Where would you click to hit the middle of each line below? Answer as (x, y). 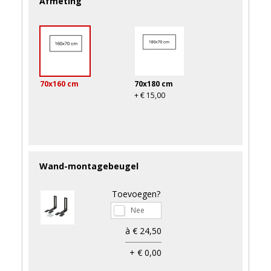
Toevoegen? (136, 194)
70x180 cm (153, 84)
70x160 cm (59, 84)
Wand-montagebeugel (89, 166)
